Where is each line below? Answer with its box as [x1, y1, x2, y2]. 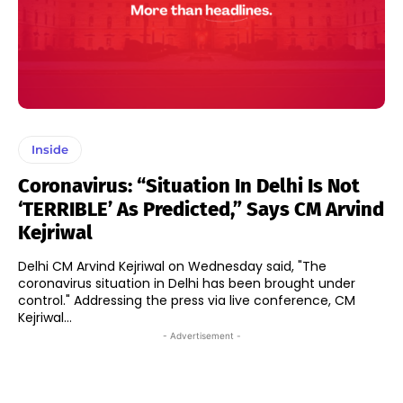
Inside [31, 141, 68, 157]
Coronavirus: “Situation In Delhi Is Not [18, 173, 360, 198]
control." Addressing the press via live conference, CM [18, 291, 74, 309]
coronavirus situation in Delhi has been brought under [18, 273, 355, 292]
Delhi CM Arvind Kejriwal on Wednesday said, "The [18, 256, 327, 275]
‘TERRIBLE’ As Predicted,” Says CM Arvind [18, 196, 384, 221]
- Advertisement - [162, 329, 241, 341]
